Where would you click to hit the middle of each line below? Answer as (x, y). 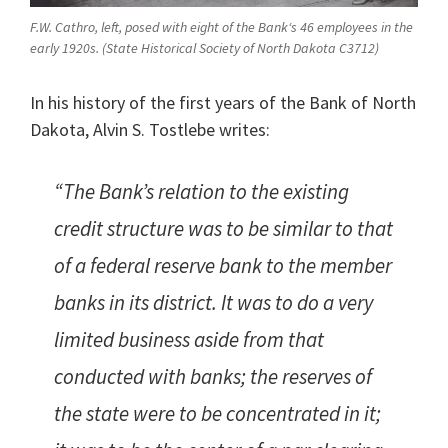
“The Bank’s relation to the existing (201, 191)
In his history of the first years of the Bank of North (223, 102)
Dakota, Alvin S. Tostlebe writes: (150, 129)
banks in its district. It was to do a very (213, 302)
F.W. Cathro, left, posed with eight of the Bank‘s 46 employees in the (221, 26)
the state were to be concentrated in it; (217, 413)
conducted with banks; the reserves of (213, 376)
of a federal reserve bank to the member (223, 265)
